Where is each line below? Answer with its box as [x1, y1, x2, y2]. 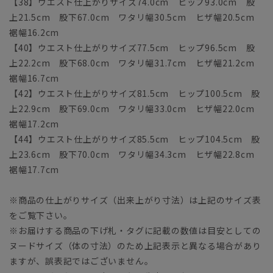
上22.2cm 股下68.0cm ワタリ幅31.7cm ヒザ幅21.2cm [9, 56, 264, 69]
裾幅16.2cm [9, 26, 60, 38]
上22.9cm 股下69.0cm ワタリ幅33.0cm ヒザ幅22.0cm [9, 102, 264, 115]
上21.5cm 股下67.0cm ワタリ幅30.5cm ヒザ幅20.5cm [9, 10, 264, 23]
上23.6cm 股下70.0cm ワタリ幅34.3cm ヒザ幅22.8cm [9, 147, 264, 160]
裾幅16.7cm [9, 71, 60, 84]
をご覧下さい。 [9, 208, 73, 221]
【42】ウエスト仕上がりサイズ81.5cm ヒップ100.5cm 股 [9, 87, 261, 99]
